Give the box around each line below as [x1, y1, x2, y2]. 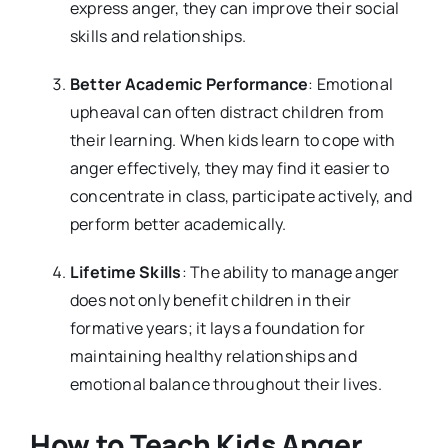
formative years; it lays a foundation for [69, 316, 365, 339]
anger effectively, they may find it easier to [69, 156, 389, 179]
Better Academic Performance [69, 72, 309, 95]
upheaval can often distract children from [69, 100, 384, 123]
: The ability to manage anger [181, 260, 400, 283]
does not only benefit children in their [69, 288, 352, 311]
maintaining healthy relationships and [69, 344, 357, 367]
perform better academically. [69, 212, 287, 235]
